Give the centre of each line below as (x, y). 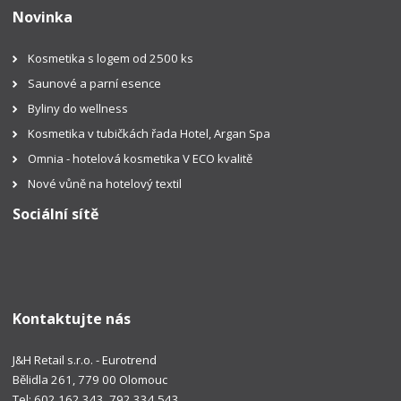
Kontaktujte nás (72, 319)
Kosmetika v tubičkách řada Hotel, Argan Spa (149, 133)
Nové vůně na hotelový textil (105, 183)
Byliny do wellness (78, 108)
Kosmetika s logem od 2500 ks (111, 58)
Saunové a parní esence (95, 83)
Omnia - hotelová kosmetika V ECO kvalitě (142, 158)
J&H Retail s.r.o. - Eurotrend (85, 360)
